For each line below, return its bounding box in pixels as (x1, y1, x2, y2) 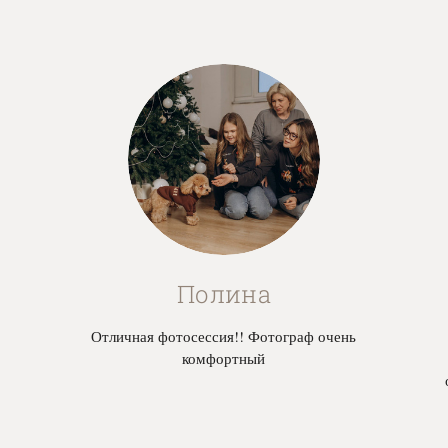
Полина (176, 277, 272, 310)
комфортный (182, 347, 266, 368)
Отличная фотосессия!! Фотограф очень (91, 325, 357, 346)
